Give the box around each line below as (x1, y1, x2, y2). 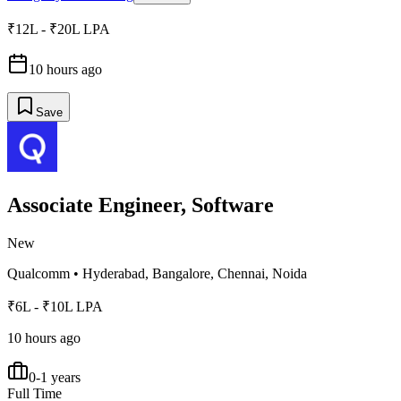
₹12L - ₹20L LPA (7, 21, 110, 38)
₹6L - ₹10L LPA (7, 299, 103, 315)
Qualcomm (7, 266, 70, 282)
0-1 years (29, 370, 81, 386)
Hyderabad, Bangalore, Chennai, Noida (82, 266, 307, 282)
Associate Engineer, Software (7, 193, 274, 218)
